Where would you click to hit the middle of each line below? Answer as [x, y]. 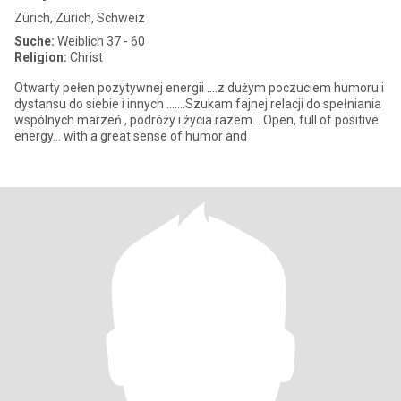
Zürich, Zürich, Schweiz [80, 18]
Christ [85, 57]
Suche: [34, 41]
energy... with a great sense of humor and [131, 136]
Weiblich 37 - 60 [100, 41]
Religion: [41, 57]
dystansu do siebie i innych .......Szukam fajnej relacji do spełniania [142, 104]
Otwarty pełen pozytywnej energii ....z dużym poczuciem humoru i [199, 88]
